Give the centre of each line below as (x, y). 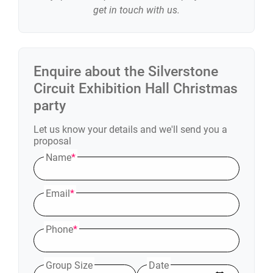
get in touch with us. (136, 10)
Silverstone (183, 71)
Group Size (69, 265)
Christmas (204, 88)
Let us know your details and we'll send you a (130, 129)
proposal (52, 141)
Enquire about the (91, 71)
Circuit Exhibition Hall (101, 88)
